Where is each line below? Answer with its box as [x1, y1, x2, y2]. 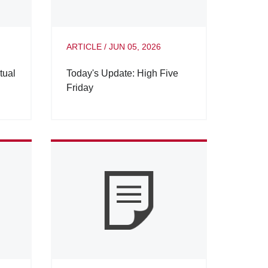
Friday [66, 83, 93, 93]
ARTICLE [66, 42, 102, 52]
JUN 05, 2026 [108, 42, 161, 52]
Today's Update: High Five [66, 68, 178, 79]
